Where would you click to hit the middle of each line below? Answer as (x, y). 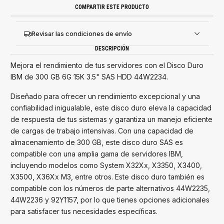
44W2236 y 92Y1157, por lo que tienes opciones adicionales (110, 200)
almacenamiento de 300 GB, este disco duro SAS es (97, 142)
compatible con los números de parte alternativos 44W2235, (110, 188)
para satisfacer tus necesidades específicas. (84, 211)
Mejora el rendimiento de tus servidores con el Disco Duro (107, 65)
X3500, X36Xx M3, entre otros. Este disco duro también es (107, 177)
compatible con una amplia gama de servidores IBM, (97, 154)
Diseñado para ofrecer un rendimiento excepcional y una (105, 96)
